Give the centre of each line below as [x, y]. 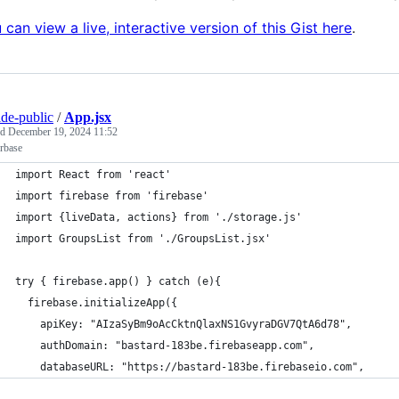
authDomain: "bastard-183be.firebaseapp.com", [165, 346]
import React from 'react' [93, 175]
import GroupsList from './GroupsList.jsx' [143, 239]
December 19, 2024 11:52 [63, 132]
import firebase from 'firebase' [112, 196]
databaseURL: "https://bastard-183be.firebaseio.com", [190, 367]
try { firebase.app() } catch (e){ [118, 282]
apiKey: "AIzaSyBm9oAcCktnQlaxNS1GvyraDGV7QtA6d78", [183, 325]
